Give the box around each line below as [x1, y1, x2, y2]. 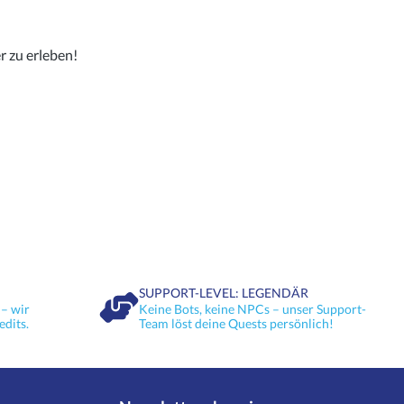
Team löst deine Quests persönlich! [138, 316, 334, 332]
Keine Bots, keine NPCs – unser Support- [138, 301, 366, 317]
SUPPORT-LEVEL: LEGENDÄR [138, 285, 308, 301]
